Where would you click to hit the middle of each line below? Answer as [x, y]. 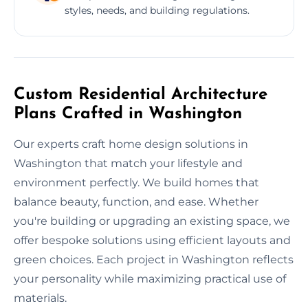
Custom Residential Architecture [141, 95]
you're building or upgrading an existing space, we [152, 221]
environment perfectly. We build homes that [136, 182]
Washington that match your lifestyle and [128, 163]
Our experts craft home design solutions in [131, 144]
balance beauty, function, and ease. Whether [136, 201]
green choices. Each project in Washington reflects [154, 259]
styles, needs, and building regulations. [157, 10]
